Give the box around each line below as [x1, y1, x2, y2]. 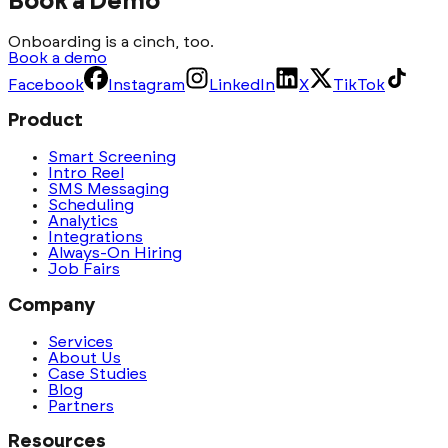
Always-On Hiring [48, 245, 182, 262]
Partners [48, 397, 114, 414]
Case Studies [48, 365, 147, 382]
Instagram [108, 76, 185, 93]
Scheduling [48, 197, 134, 214]
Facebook [8, 76, 84, 93]
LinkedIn [209, 76, 275, 93]
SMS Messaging [48, 181, 169, 198]
